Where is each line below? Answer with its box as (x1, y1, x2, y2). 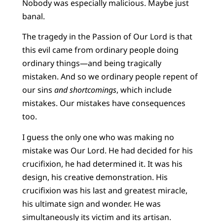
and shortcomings (54, 84, 116, 96)
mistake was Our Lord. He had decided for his (22, 145, 193, 156)
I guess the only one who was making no (22, 131, 174, 143)
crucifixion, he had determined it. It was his (22, 158, 183, 169)
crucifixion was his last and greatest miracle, (22, 184, 187, 196)
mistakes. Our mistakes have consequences (22, 98, 185, 109)
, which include (116, 84, 172, 96)
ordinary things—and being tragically (22, 58, 161, 69)
